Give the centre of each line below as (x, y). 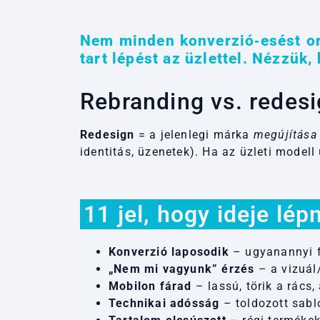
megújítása (285, 134)
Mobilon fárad (150, 286)
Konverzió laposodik (169, 251)
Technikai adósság (164, 303)
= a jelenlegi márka (194, 134)
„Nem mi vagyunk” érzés (182, 269)
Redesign (107, 134)
